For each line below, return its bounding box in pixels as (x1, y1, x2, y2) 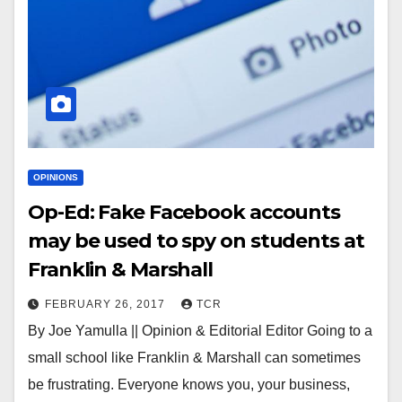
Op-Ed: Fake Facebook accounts (28, 200, 341, 224)
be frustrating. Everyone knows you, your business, (28, 377, 350, 392)
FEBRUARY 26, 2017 (45, 298, 169, 310)
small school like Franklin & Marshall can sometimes (28, 350, 361, 365)
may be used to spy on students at (28, 229, 364, 253)
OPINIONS (33, 172, 78, 182)
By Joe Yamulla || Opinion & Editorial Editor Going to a (28, 323, 372, 338)
